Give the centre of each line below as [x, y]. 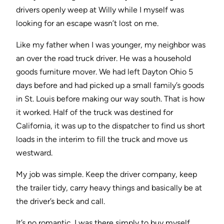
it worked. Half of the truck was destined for [94, 112]
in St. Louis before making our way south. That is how [110, 99]
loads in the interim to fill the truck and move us [102, 139]
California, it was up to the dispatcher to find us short [110, 126]
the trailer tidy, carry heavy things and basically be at [109, 188]
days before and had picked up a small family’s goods [110, 85]
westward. [34, 153]
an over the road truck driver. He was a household [103, 58]
